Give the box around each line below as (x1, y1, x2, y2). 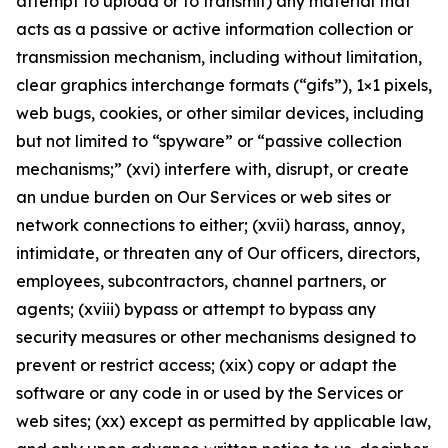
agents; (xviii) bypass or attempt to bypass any (16, 299, 376, 319)
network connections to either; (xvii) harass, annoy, (16, 215, 405, 235)
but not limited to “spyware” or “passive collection (16, 131, 402, 151)
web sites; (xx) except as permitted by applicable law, (16, 411, 431, 431)
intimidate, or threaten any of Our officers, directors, (16, 243, 420, 263)
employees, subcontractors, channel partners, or (16, 271, 386, 291)
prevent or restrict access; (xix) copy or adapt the (16, 355, 397, 375)
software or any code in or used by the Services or (16, 383, 403, 403)
